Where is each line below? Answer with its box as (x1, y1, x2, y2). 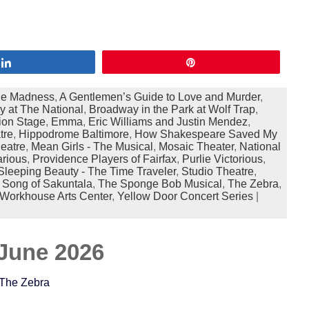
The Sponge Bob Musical (97, 178, 222, 190)
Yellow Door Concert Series (117, 190, 253, 202)
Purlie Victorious (181, 153, 263, 165)
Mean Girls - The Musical (30, 141, 153, 152)
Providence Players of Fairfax (32, 153, 177, 165)
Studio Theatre (181, 166, 254, 177)
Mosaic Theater (158, 141, 234, 152)
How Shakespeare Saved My (134, 128, 277, 140)
